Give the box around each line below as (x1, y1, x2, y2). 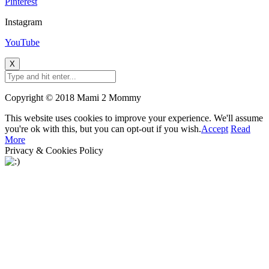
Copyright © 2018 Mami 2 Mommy (5, 92, 141, 103)
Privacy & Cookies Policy (5, 145, 103, 156)
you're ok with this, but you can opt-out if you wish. (5, 124, 201, 134)
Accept (201, 124, 228, 134)
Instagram (5, 17, 42, 28)
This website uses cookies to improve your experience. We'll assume (5, 113, 263, 124)
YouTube (5, 37, 40, 48)
